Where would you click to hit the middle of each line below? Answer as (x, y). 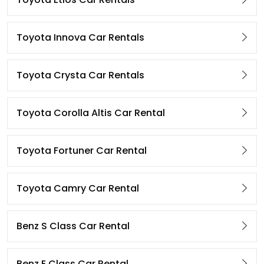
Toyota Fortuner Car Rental (82, 151)
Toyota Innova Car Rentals (80, 38)
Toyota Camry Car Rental (78, 189)
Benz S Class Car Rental (73, 226)
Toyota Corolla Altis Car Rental (91, 113)
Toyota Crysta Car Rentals (80, 75)
